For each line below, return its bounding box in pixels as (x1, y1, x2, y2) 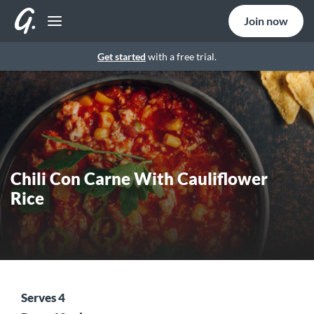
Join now (244, 14, 288, 27)
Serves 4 (21, 290, 67, 305)
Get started (97, 50, 146, 62)
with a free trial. (146, 50, 217, 62)
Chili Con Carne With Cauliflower (11, 168, 268, 189)
